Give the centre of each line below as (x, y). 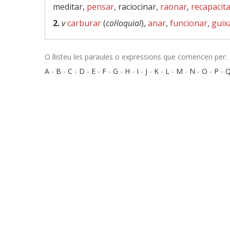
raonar (174, 7)
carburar (84, 23)
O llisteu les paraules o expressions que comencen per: (136, 57)
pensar (100, 7)
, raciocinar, (137, 7)
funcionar (189, 23)
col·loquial (123, 23)
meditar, (70, 7)
